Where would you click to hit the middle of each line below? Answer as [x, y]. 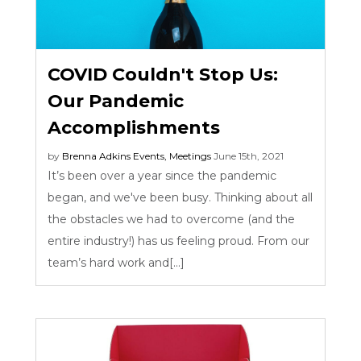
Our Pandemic [116, 101]
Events [149, 156]
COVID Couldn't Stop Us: [163, 74]
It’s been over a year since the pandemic [162, 175]
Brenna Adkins [97, 156]
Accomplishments [134, 127]
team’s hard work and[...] [120, 262]
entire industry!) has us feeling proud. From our [179, 241]
